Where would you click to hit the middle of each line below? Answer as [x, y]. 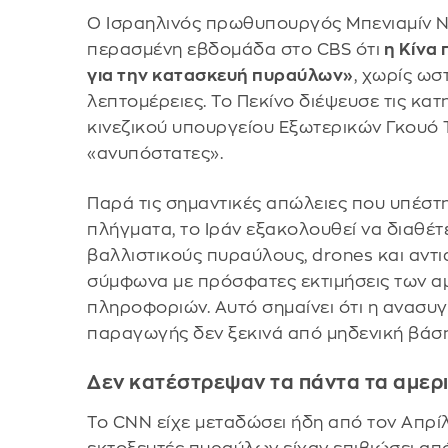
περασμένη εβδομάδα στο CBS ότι [234, 50]
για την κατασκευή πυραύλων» [220, 76]
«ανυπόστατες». [155, 154]
